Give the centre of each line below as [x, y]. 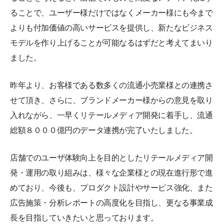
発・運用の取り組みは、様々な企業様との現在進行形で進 [111, 173]
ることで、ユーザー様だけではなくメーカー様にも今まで [111, 13]
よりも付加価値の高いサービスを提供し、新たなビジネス [111, 28]
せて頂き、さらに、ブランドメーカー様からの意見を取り [111, 100]
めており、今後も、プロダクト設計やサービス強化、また [111, 188]
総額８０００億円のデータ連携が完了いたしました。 [104, 130]
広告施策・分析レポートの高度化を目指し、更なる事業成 [111, 203]
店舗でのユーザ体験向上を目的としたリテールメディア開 [111, 158]
